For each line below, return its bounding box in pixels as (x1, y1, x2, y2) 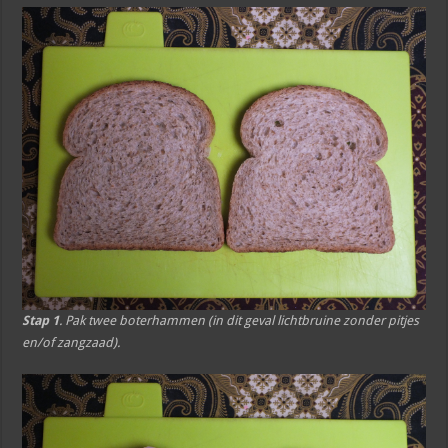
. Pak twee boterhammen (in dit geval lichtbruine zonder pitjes (59, 312, 420, 328)
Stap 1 (22, 312, 60, 328)
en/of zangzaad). (22, 334, 121, 350)
